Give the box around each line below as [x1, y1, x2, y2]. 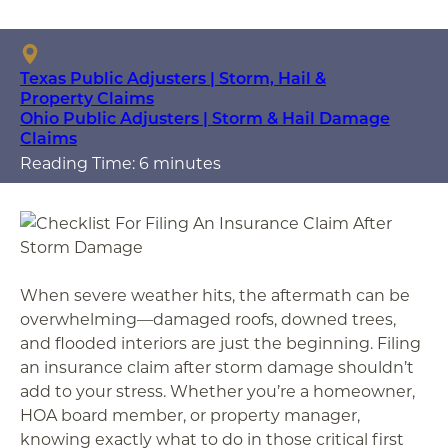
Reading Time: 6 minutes [20, 152, 221, 173]
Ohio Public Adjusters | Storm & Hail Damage [20, 107, 390, 128]
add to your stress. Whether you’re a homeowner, [20, 380, 415, 401]
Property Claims [20, 87, 154, 108]
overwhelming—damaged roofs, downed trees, [20, 308, 396, 329]
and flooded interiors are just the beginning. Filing [20, 332, 421, 353]
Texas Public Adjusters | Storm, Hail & [20, 67, 326, 88]
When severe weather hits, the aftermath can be [20, 284, 410, 305]
